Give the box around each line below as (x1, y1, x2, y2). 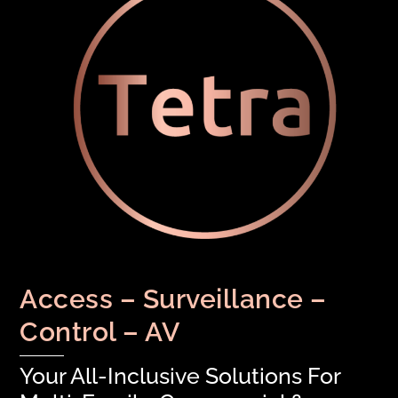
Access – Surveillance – (20, 283, 327, 315)
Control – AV (20, 316, 180, 348)
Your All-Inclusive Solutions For (20, 362, 341, 390)
